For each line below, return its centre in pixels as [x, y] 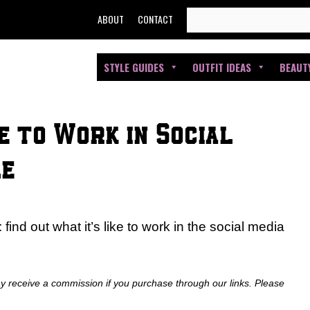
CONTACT [156, 19]
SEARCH [206, 16]
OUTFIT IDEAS [222, 67]
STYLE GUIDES [134, 67]
